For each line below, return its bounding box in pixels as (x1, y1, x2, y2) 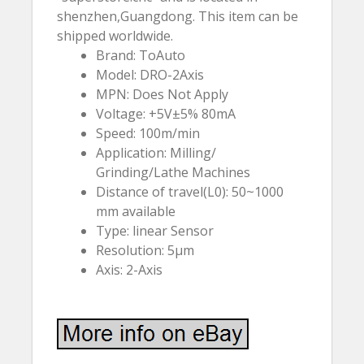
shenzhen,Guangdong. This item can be (57, 7, 298, 25)
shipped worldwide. (57, 27, 173, 45)
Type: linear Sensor (96, 222, 214, 240)
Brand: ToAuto (96, 46, 185, 64)
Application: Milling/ (96, 144, 216, 162)
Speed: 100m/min (96, 124, 200, 142)
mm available (96, 202, 175, 220)
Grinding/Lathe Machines (96, 163, 250, 181)
